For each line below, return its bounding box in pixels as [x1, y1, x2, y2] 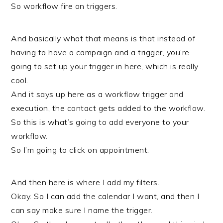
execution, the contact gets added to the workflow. [11, 103, 206, 113]
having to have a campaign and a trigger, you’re [11, 47, 190, 57]
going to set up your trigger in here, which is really [11, 61, 199, 71]
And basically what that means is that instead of [11, 33, 196, 43]
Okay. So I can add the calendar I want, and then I [11, 191, 200, 201]
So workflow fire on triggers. [11, 1, 117, 11]
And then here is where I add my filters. [11, 177, 160, 187]
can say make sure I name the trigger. [11, 205, 153, 215]
